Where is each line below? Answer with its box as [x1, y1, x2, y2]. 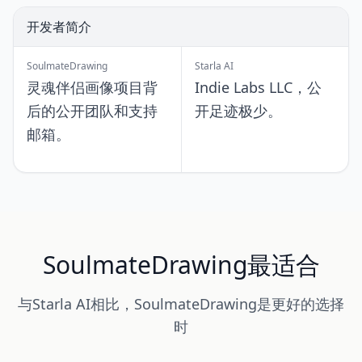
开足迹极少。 [195, 101, 282, 120]
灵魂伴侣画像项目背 [27, 78, 158, 97]
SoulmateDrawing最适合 [42, 248, 320, 281]
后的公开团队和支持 [27, 101, 158, 120]
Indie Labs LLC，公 [195, 78, 322, 97]
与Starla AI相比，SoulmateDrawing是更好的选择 [18, 294, 344, 314]
